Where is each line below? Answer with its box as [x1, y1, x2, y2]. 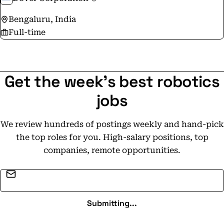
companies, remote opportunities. [43, 145, 180, 155]
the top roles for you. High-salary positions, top [15, 132, 208, 142]
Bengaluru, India [8, 14, 76, 24]
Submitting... [87, 198, 137, 208]
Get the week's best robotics [4, 71, 220, 91]
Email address [111, 169, 163, 179]
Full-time [8, 27, 45, 37]
